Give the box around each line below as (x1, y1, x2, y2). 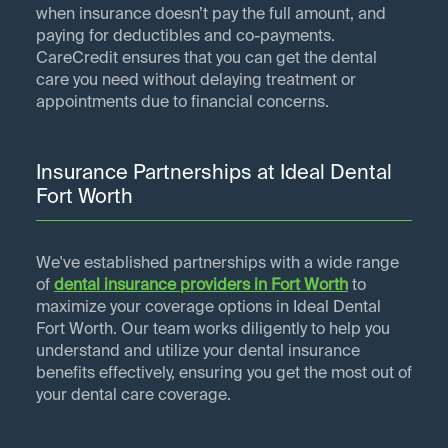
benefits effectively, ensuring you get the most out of (36, 366, 412, 383)
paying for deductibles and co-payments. (36, 29, 335, 46)
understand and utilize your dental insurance (36, 344, 360, 361)
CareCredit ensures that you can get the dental (36, 51, 377, 68)
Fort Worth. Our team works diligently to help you (36, 322, 390, 339)
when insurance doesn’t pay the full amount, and (36, 7, 386, 24)
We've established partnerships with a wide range (36, 256, 399, 273)
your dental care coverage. (36, 388, 231, 405)
